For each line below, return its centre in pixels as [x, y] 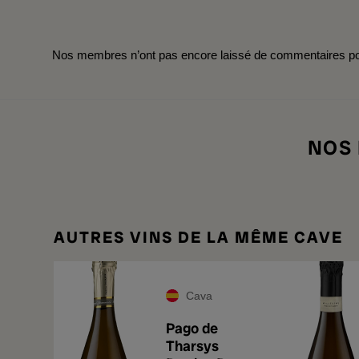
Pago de [192, 328]
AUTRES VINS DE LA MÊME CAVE [198, 237]
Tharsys [192, 346]
